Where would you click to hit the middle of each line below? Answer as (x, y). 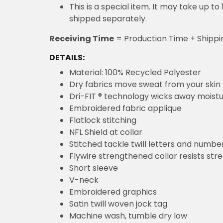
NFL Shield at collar (106, 132)
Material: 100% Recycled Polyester (135, 72)
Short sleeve (94, 168)
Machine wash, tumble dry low (128, 216)
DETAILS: (67, 57)
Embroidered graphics (113, 192)
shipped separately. (108, 18)
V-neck (84, 180)
